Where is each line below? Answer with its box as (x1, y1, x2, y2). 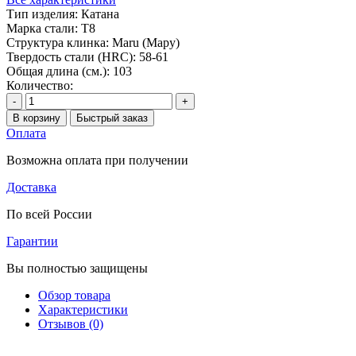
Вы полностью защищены (6, 261, 148, 275)
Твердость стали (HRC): (6, 49, 136, 64)
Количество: (6, 78, 73, 92)
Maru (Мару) (112, 35, 180, 49)
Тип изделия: (6, 6, 78, 21)
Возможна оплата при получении (6, 153, 188, 167)
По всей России (6, 207, 92, 221)
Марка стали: (6, 21, 78, 35)
